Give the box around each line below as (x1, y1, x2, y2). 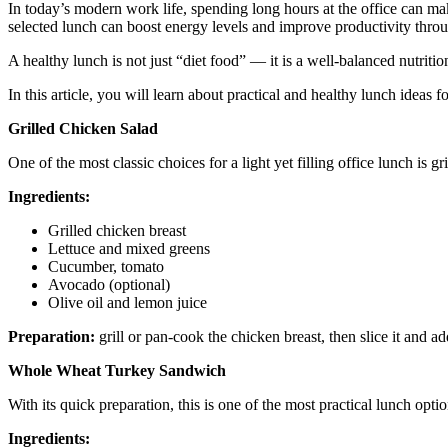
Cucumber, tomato (48, 257, 164, 275)
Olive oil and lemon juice (48, 293, 207, 311)
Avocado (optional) (48, 275, 170, 293)
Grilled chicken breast (48, 221, 186, 239)
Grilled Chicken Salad (8, 119, 158, 137)
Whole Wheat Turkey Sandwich (8, 361, 226, 379)
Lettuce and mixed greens (48, 239, 210, 257)
